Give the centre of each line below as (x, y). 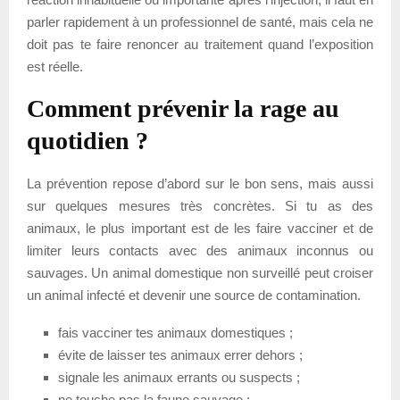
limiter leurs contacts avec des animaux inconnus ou (200, 250)
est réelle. (55, 66)
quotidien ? (87, 140)
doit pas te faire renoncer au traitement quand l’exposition (200, 44)
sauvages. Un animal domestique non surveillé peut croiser (200, 272)
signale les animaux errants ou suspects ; (179, 377)
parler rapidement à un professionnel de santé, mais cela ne (200, 21)
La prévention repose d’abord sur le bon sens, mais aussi (200, 183)
